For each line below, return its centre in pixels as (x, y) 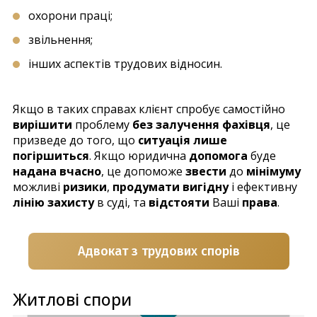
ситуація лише (183, 140)
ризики (85, 187)
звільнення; (60, 40)
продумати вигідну (171, 187)
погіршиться (51, 156)
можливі (38, 187)
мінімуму (273, 171)
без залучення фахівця (201, 125)
